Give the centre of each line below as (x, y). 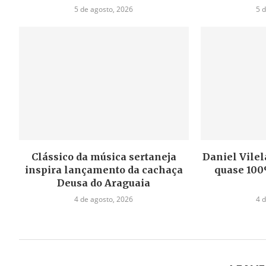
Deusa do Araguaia (104, 183)
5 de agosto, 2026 (104, 9)
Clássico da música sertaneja (104, 156)
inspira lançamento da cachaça (104, 170)
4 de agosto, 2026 (104, 199)
